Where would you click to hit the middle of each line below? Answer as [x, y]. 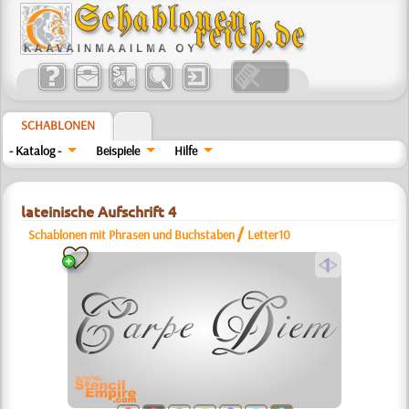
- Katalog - [36, 151]
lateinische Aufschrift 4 [99, 212]
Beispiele [118, 151]
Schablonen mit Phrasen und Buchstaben [132, 235]
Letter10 [269, 235]
